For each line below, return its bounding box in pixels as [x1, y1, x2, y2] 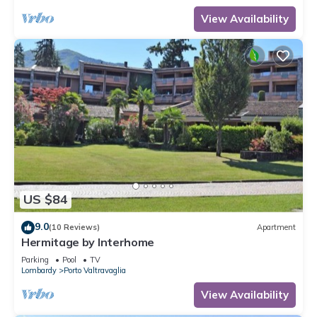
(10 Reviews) [49, 222, 100, 233]
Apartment [257, 222, 296, 233]
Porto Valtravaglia [64, 265, 126, 275]
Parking [21, 254, 49, 265]
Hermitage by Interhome [21, 234, 154, 249]
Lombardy [21, 265, 57, 275]
